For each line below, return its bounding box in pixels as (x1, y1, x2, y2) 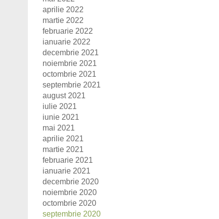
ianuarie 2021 (43, 166, 90, 175)
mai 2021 (43, 123, 75, 132)
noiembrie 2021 (43, 59, 97, 67)
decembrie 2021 (43, 48, 99, 57)
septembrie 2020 (43, 209, 101, 218)
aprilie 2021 (43, 134, 84, 143)
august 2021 (43, 91, 86, 100)
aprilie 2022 (43, 5, 84, 14)
